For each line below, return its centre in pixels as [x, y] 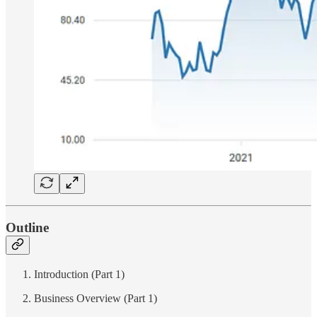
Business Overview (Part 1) [96, 298]
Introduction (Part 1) [79, 274]
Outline [27, 227]
